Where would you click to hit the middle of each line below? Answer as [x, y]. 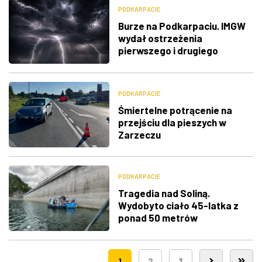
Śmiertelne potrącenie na [175, 110]
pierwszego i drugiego [168, 51]
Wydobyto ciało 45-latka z [178, 206]
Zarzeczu [139, 134]
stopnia [135, 63]
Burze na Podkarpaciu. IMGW [182, 26]
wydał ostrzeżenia [160, 38]
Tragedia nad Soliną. [164, 193]
